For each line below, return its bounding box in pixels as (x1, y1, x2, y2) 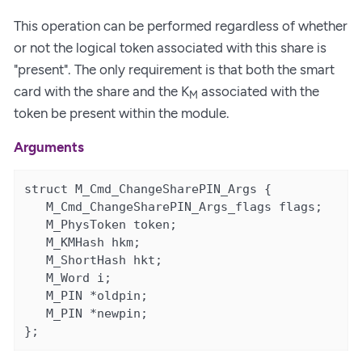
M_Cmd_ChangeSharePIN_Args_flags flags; (24, 199, 323, 214)
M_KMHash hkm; (24, 234, 141, 250)
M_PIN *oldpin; (24, 288, 149, 303)
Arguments (14, 138, 84, 155)
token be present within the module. (14, 104, 229, 121)
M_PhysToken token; (24, 217, 178, 232)
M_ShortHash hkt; (24, 252, 163, 267)
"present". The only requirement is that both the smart (14, 61, 335, 78)
